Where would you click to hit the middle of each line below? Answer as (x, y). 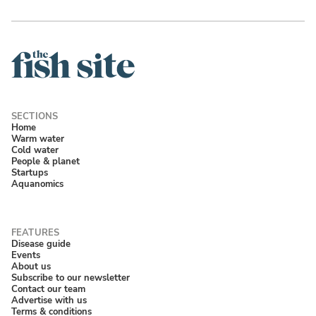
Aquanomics (37, 183)
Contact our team (48, 289)
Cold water (35, 150)
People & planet (45, 161)
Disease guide (41, 244)
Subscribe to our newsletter (71, 278)
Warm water (38, 138)
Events (26, 255)
